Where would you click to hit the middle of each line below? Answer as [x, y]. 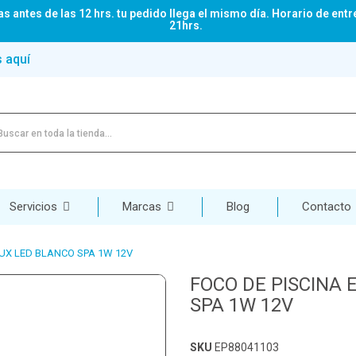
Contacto [327, 206]
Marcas [143, 206]
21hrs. [186, 25]
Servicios [35, 206]
